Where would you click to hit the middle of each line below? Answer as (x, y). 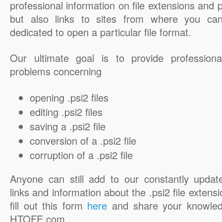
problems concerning (56, 71)
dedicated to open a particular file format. (101, 32)
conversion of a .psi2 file (83, 140)
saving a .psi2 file (68, 126)
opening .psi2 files (69, 97)
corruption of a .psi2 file (81, 155)
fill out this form (49, 205)
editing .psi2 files (66, 112)
